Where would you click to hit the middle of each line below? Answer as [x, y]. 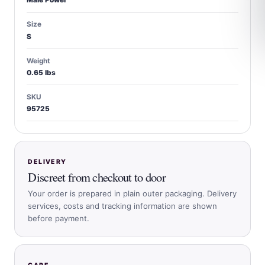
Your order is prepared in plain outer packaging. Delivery [132, 193]
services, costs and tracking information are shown [123, 206]
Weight [38, 61]
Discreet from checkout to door [97, 177]
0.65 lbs [41, 72]
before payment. [59, 218]
